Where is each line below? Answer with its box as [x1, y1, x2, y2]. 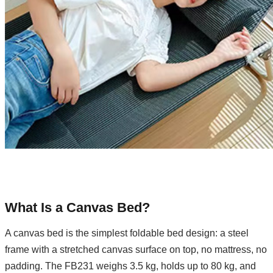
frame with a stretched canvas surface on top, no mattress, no [5, 244, 267, 255]
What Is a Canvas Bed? [5, 200, 150, 215]
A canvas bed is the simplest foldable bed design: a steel [5, 228, 249, 238]
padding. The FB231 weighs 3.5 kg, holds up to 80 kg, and [5, 261, 256, 271]
